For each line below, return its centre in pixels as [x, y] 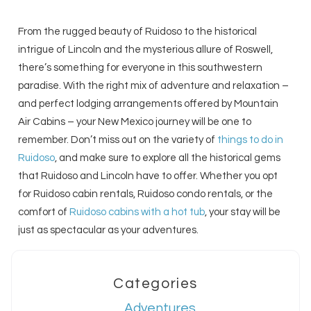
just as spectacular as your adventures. [109, 230]
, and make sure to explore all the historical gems [168, 158]
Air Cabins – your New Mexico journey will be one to [135, 122]
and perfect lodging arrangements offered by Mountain [149, 104]
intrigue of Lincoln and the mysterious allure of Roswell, [146, 50]
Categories [155, 283]
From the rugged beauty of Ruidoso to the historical [138, 32]
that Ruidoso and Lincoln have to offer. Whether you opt [148, 176]
